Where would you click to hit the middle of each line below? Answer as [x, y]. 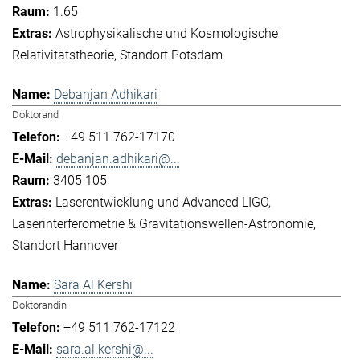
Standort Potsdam [171, 55]
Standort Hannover [65, 245]
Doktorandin [39, 305]
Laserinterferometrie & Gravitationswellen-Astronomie [163, 224]
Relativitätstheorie [63, 55]
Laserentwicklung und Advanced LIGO [162, 202]
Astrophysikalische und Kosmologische [167, 33]
